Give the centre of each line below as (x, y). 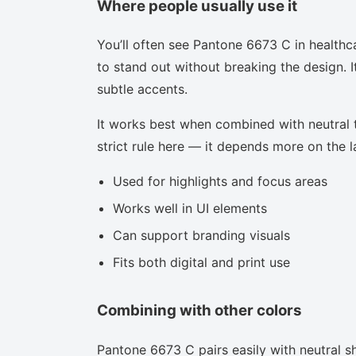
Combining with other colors (199, 311)
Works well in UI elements (190, 209)
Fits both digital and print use (201, 263)
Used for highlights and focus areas (220, 182)
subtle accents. (142, 89)
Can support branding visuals (201, 236)
